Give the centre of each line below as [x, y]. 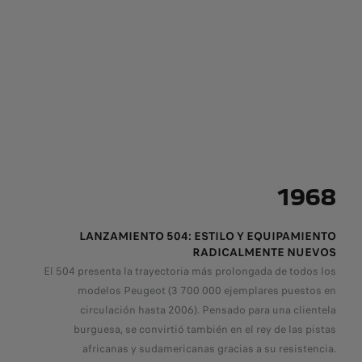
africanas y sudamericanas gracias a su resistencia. [209, 348]
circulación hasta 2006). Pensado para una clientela [208, 309]
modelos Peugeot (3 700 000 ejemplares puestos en [207, 290]
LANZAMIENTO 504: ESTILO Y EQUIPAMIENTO [208, 236]
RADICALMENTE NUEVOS [264, 252]
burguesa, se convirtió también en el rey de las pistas [205, 329]
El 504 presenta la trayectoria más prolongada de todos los [190, 271]
